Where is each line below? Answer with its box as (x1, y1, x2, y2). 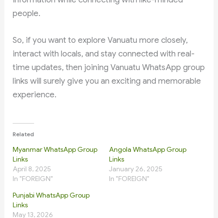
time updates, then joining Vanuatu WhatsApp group (13, 62, 205, 73)
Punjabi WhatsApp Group (13, 191, 90, 200)
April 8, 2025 (13, 164, 52, 174)
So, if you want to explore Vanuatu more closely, (13, 35, 188, 46)
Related (13, 130, 35, 138)
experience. (13, 90, 57, 100)
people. (13, 8, 41, 18)
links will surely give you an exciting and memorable (13, 76, 201, 87)
